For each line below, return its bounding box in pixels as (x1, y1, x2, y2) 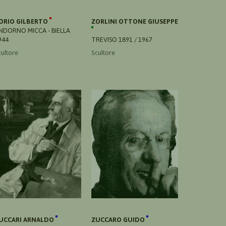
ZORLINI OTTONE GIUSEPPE (91, 17, 178, 25)
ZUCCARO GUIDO (91, 215, 146, 223)
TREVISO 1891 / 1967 (91, 35, 152, 43)
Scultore (91, 48, 115, 56)
